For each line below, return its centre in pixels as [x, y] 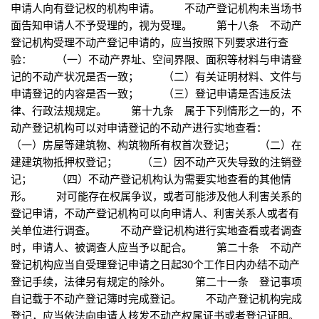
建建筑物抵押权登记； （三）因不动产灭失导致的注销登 [156, 162]
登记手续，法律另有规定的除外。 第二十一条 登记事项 [156, 281]
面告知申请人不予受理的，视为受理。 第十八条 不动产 [156, 25]
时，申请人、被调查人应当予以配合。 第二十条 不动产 [156, 247]
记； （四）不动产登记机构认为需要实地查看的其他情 [151, 179]
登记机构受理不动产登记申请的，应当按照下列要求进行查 [150, 42]
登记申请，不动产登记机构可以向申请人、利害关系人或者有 [155, 213]
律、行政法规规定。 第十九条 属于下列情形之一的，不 [156, 110]
